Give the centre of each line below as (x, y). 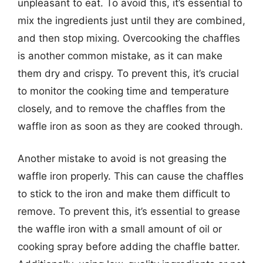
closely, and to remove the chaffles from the (122, 108)
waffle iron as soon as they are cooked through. (130, 126)
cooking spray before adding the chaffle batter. (129, 247)
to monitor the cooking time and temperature (123, 91)
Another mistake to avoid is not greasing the (122, 159)
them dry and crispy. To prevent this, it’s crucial (128, 73)
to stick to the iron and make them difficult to (124, 194)
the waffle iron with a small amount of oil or (120, 229)
